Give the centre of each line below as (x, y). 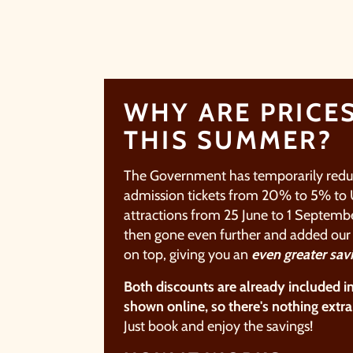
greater (307, 254)
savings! (290, 326)
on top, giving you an (188, 254)
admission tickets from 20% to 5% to (237, 195)
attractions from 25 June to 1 (209, 215)
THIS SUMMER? (228, 139)
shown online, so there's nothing (223, 306)
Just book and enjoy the (195, 326)
